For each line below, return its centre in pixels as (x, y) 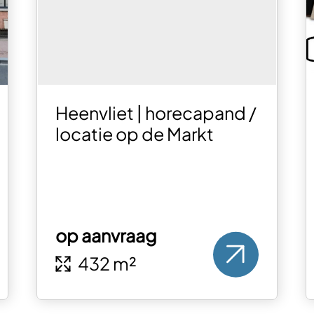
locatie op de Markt (134, 134)
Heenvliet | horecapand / (156, 113)
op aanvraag (106, 236)
